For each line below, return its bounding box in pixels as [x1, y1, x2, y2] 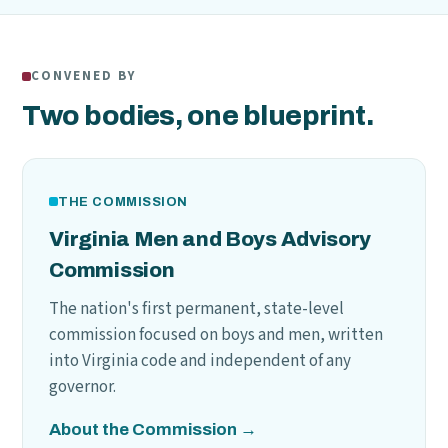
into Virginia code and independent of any [49, 348, 352, 373]
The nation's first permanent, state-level [49, 296, 345, 321]
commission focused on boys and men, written [49, 322, 384, 347]
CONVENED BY [31, 67, 136, 85]
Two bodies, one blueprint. [22, 101, 374, 131]
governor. [49, 374, 117, 399]
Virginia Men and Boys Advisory [49, 227, 372, 250]
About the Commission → [49, 419, 258, 439]
